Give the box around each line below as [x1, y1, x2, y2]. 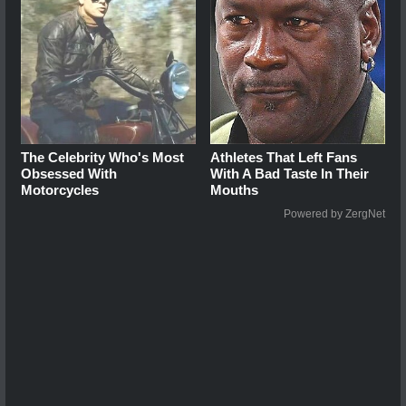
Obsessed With [21, 165, 117, 181]
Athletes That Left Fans [210, 149, 358, 165]
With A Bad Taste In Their [210, 165, 370, 181]
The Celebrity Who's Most [21, 149, 184, 165]
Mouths [210, 181, 259, 198]
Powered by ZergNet [284, 207, 385, 220]
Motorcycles [21, 181, 99, 198]
